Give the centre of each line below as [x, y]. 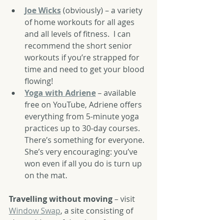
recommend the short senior [79, 46]
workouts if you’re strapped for [83, 57]
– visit [125, 199]
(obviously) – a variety [103, 10]
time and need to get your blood [85, 69]
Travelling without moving [61, 199]
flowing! [39, 81]
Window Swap [35, 211]
